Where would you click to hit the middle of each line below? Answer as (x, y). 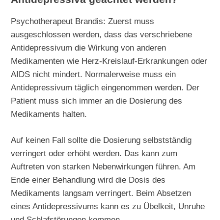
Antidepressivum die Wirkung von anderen (89, 48)
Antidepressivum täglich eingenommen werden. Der (105, 88)
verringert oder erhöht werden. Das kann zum (94, 153)
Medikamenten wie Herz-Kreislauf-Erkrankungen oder (109, 61)
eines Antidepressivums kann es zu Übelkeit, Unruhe (108, 206)
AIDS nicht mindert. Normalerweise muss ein (94, 74)
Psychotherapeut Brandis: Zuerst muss (83, 21)
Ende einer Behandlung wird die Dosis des (88, 180)
